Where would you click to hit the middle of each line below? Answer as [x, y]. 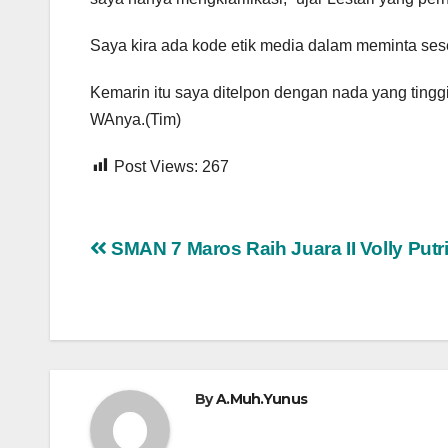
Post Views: [156, 166]
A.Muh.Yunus [261, 398]
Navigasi [154, 255]
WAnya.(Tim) [135, 119]
